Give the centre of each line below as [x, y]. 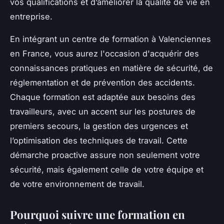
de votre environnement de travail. [77, 184]
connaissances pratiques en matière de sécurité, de [111, 68]
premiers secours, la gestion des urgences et [99, 126]
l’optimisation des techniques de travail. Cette [99, 141]
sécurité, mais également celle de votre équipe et [107, 170]
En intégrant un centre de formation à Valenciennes [110, 39]
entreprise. [32, 17]
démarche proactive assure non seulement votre [105, 155]
